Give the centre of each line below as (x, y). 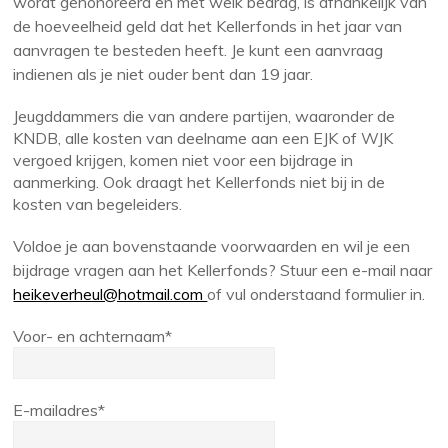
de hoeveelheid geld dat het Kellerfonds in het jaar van (208, 25)
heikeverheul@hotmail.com (110, 294)
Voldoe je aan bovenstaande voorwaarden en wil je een (212, 246)
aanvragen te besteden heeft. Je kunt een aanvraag (198, 49)
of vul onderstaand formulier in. (316, 294)
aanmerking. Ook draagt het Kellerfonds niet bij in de (199, 181)
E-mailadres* (59, 409)
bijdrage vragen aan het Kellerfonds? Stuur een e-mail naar (223, 270)
